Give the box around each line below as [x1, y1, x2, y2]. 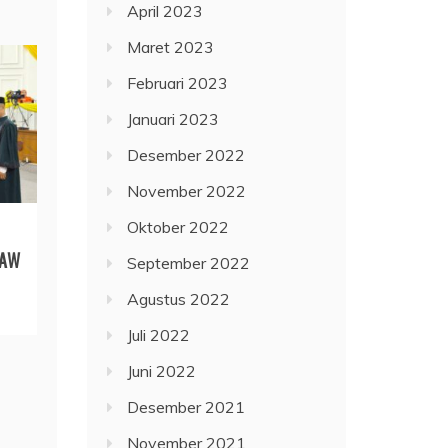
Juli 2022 [127, 325, 191, 346]
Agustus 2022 [127, 289, 231, 310]
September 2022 [127, 253, 251, 274]
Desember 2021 [127, 397, 246, 418]
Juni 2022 [127, 361, 197, 382]
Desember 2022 [127, 145, 246, 166]
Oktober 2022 [127, 217, 230, 238]
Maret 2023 [127, 37, 215, 58]
